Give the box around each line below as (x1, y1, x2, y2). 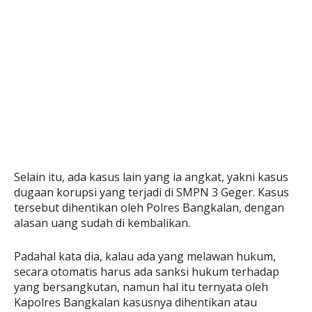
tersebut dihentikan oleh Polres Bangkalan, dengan (14, 200, 284, 216)
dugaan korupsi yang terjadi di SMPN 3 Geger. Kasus (14, 185, 289, 201)
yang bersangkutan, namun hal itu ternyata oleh (14, 279, 268, 295)
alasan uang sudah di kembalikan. (14, 215, 190, 231)
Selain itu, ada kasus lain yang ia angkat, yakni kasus (14, 169, 288, 185)
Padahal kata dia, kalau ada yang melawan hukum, (14, 249, 276, 265)
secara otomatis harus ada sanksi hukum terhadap (14, 264, 279, 280)
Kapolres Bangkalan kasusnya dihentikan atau (14, 295, 257, 311)
